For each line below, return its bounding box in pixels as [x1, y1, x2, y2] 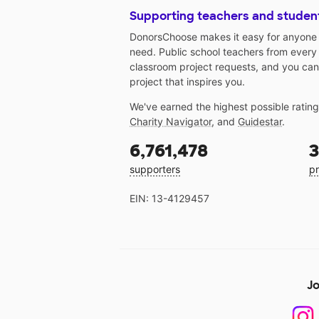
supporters [130, 163, 180, 176]
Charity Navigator [130, 115, 211, 128]
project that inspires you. [130, 75, 245, 88]
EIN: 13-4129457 [130, 192, 209, 205]
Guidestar [238, 115, 282, 128]
